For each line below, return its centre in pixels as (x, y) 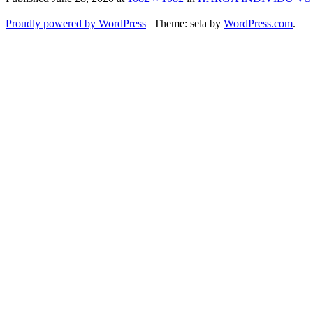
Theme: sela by (189, 23)
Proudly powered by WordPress (76, 23)
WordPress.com (258, 23)
